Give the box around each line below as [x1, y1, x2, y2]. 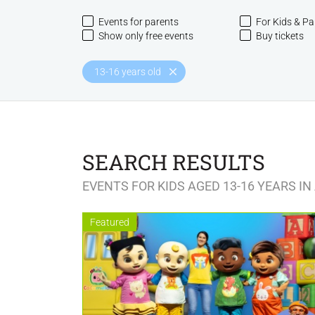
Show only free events [98, 30, 193, 41]
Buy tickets [256, 30, 304, 41]
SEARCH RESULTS [82, 148, 265, 176]
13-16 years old [94, 66, 161, 77]
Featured [90, 217, 129, 228]
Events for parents [98, 16, 179, 27]
